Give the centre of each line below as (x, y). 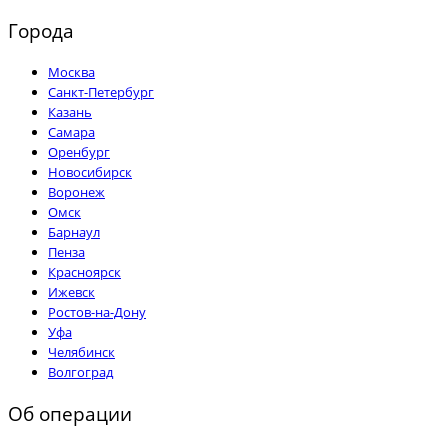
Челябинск (81, 352)
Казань (70, 112)
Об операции (70, 414)
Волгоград (80, 372)
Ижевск (71, 292)
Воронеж (76, 192)
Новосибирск (90, 172)
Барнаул (74, 232)
